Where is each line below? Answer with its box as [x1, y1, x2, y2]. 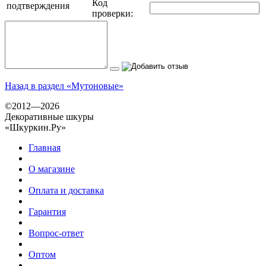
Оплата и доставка [28, 185, 104, 195]
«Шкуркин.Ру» [5, 122, 66, 132]
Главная [28, 142, 61, 153]
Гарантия [28, 206, 66, 217]
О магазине [28, 163, 75, 174]
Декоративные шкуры [5, 111, 94, 122]
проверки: [92, 8, 133, 18]
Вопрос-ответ [28, 227, 84, 238]
